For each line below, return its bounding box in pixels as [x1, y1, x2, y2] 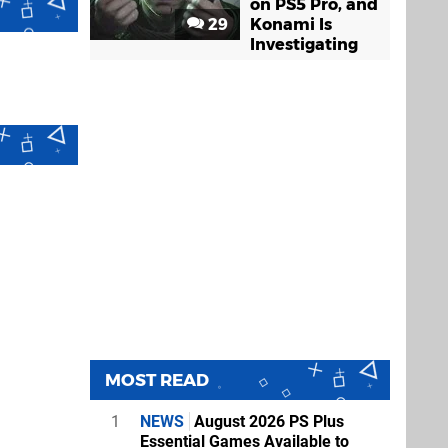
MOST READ [105, 370, 209, 390]
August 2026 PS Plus [190, 412, 344, 431]
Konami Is [250, 15, 332, 34]
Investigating [250, 35, 358, 54]
